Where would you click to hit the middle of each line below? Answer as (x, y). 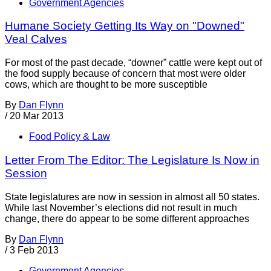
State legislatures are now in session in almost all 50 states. (132, 197)
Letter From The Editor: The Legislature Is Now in (132, 160)
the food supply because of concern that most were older (125, 74)
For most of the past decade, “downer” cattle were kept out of (133, 63)
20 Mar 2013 (37, 116)
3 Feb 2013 (34, 250)
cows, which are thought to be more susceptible (106, 85)
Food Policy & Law (70, 137)
